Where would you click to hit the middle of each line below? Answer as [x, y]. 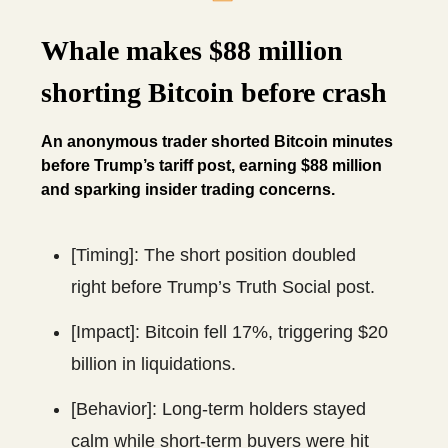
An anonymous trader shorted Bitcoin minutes [217, 142]
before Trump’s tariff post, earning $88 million [211, 166]
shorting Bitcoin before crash [214, 93]
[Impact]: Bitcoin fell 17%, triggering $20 [229, 332]
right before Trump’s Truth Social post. [223, 287]
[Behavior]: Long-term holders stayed [218, 409]
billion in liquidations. [153, 364]
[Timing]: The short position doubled [213, 255]
